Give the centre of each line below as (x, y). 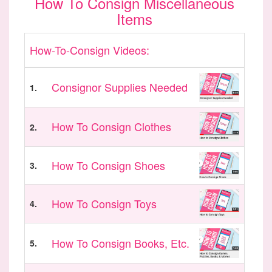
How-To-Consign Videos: (90, 50)
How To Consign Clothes (111, 127)
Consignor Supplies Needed (120, 87)
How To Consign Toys (104, 204)
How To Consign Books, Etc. (121, 243)
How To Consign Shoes (108, 165)
